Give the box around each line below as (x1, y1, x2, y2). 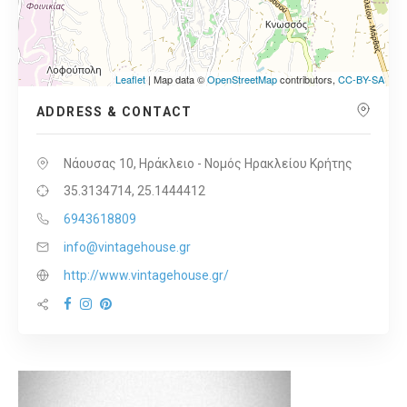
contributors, (277, 72, 338, 87)
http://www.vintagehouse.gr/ (64, 268, 229, 283)
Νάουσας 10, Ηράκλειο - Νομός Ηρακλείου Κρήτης (64, 156, 352, 172)
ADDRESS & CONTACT (36, 104, 193, 120)
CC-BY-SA (338, 72, 384, 87)
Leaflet (115, 72, 145, 87)
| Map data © (145, 72, 207, 87)
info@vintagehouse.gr (64, 240, 191, 255)
